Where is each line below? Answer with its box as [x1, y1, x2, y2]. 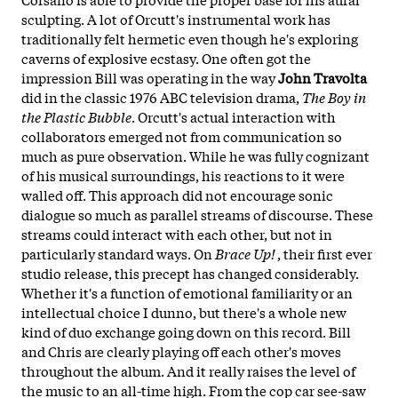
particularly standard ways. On [21, 243, 215, 263]
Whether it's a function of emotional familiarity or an [21, 282, 353, 302]
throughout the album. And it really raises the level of [21, 360, 355, 380]
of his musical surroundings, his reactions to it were [21, 164, 345, 185]
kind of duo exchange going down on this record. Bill [21, 321, 351, 341]
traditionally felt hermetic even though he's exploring [21, 28, 358, 48]
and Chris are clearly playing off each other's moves [21, 340, 341, 361]
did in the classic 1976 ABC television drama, [21, 86, 302, 107]
